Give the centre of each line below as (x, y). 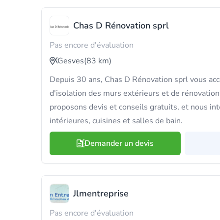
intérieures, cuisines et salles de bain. (116, 121)
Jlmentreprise (101, 193)
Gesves (71, 61)
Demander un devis (119, 143)
